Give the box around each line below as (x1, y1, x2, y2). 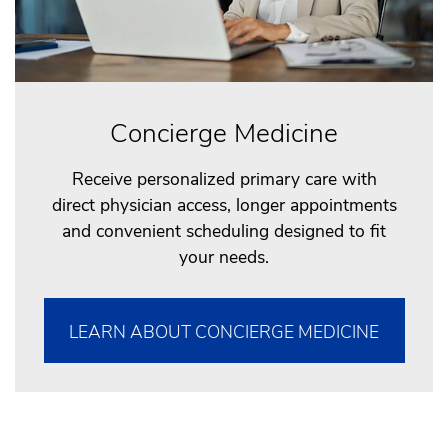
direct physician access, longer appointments (51, 193, 397, 218)
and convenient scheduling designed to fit (62, 219, 386, 244)
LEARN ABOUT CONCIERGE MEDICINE (69, 319, 379, 344)
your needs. (179, 245, 269, 270)
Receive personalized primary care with (71, 167, 377, 192)
